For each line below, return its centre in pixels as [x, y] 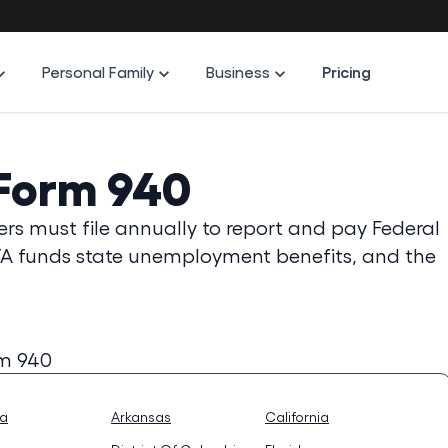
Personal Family [98, 71]
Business [238, 71]
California [297, 416]
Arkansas [141, 416]
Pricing [347, 71]
